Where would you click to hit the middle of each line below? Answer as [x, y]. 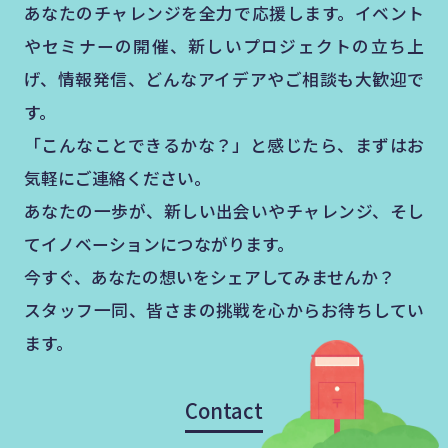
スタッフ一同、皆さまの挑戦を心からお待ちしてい [224, 309]
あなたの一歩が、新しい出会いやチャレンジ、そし [224, 210]
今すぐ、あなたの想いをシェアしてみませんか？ [209, 276]
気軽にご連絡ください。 [117, 177]
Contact [223, 409]
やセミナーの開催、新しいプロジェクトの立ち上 [224, 45]
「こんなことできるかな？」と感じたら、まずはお [224, 144]
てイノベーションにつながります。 [158, 243]
